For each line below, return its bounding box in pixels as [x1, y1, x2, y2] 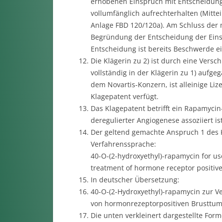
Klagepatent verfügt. [90, 92, 159, 101]
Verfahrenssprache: [90, 139, 156, 149]
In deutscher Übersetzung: [90, 175, 179, 184]
